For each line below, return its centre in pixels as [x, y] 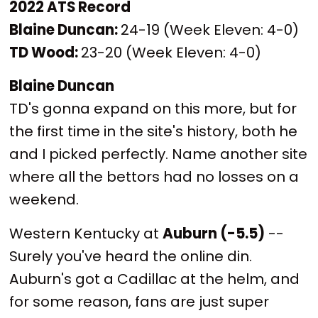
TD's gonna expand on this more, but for [153, 109]
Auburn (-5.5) [214, 233]
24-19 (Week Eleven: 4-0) [210, 29]
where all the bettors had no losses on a [154, 177]
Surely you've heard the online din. [131, 256]
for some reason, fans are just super [139, 301]
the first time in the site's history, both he [154, 132]
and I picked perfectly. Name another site [159, 154]
